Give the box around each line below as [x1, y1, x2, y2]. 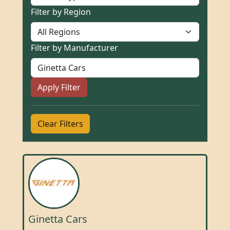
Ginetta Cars [28, 212, 87, 226]
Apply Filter [37, 82, 81, 93]
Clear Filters [37, 118, 83, 129]
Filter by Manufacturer [31, 42, 118, 53]
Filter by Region [31, 6, 91, 17]
